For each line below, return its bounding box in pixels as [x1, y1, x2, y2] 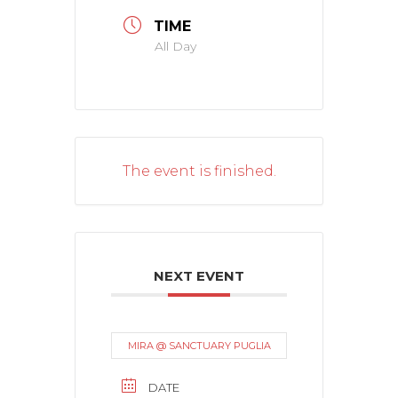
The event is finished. [122, 163, 276, 180]
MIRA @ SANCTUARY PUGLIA [127, 339, 271, 353]
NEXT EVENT [154, 267, 244, 285]
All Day [155, 38, 196, 55]
